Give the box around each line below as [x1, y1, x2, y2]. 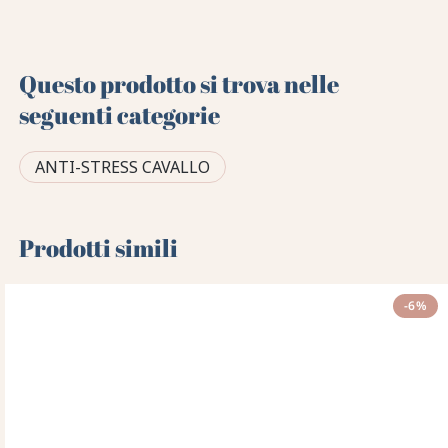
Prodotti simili [19, 231, 179, 264]
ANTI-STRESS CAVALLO [35, 155, 211, 178]
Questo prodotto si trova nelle [19, 67, 340, 100]
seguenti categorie [19, 98, 221, 131]
